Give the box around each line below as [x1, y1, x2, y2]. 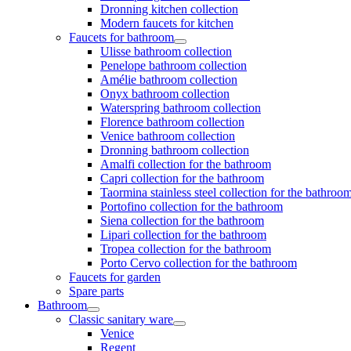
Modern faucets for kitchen [100, 16, 233, 30]
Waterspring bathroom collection [100, 101, 261, 114]
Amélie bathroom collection [100, 73, 237, 86]
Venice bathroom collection [100, 129, 235, 143]
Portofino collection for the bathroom [100, 200, 283, 213]
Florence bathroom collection [100, 115, 244, 128]
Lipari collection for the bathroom [100, 228, 266, 241]
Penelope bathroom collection [100, 59, 247, 72]
